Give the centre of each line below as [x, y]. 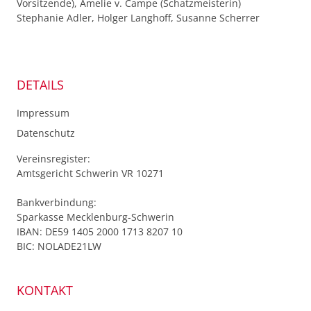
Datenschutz [46, 133]
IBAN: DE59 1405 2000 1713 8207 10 [100, 231]
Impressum [43, 112]
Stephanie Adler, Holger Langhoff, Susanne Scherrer [138, 17]
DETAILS [40, 84]
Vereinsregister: [53, 158]
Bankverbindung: [57, 202]
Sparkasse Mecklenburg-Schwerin [95, 217]
